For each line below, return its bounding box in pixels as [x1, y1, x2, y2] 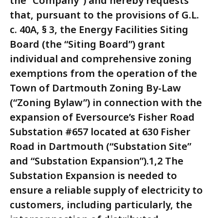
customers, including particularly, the [10, 198, 192, 212]
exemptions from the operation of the [10, 67, 197, 80]
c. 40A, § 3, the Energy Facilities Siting [10, 23, 188, 36]
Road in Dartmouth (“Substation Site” [10, 140, 191, 153]
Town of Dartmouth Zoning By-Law [10, 81, 181, 95]
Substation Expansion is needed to [10, 169, 177, 182]
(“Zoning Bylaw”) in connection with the [10, 96, 202, 109]
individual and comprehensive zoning [10, 52, 192, 66]
